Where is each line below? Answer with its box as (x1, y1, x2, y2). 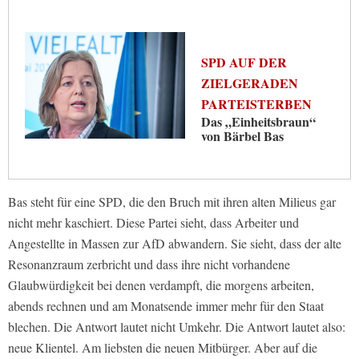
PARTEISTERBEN (201, 95, 312, 114)
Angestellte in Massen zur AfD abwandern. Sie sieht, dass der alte (8, 235, 341, 252)
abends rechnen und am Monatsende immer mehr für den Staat (8, 297, 324, 315)
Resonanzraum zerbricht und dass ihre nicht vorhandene (8, 256, 290, 273)
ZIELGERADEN (201, 74, 298, 93)
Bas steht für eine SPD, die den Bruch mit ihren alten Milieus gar (8, 193, 336, 211)
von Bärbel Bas (201, 127, 284, 146)
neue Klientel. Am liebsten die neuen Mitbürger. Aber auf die (8, 339, 317, 357)
